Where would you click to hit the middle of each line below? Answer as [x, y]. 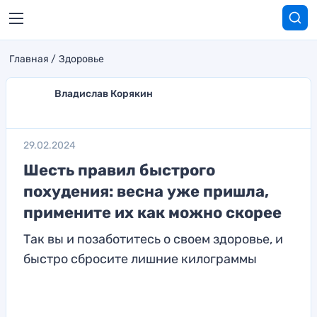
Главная [29, 59]
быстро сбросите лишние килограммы [140, 259]
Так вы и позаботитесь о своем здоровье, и [153, 239]
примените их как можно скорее [152, 213]
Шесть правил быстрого [119, 170]
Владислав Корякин [104, 94]
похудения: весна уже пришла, [146, 191]
